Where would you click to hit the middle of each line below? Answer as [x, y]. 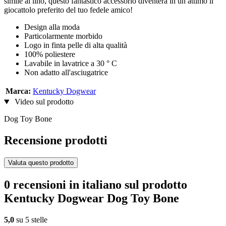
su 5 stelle [31, 219]
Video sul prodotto [43, 102]
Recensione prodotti [56, 140]
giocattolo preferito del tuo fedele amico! [68, 10]
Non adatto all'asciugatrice [66, 73]
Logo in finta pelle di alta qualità [76, 45]
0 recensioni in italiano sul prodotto [96, 184]
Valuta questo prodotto [41, 163]
